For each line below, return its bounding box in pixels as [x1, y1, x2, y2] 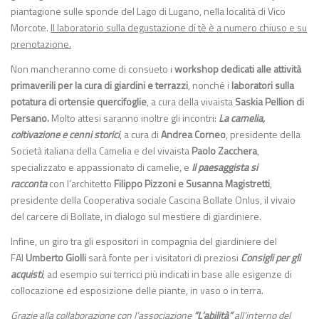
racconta [11, 176, 47, 191]
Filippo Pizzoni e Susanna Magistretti [114, 176, 270, 191]
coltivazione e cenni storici [11, 127, 120, 142]
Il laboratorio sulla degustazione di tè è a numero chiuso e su [51, 20, 307, 35]
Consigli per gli [241, 250, 300, 265]
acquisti [11, 266, 43, 281]
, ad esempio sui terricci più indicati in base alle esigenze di [43, 266, 292, 281]
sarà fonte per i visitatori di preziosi [86, 250, 241, 265]
